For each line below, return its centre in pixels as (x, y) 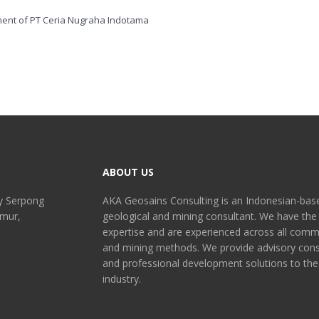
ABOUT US (128, 172)
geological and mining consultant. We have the (210, 216)
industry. (122, 279)
